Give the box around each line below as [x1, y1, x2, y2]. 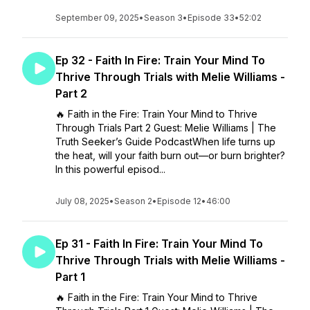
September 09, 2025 [55, 12, 139, 23]
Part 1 [55, 270, 85, 284]
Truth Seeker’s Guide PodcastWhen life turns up [55, 136, 275, 147]
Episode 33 [188, 12, 235, 23]
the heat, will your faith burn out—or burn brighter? [55, 149, 285, 161]
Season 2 [114, 196, 152, 206]
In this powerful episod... [55, 163, 165, 175]
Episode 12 [157, 196, 201, 206]
